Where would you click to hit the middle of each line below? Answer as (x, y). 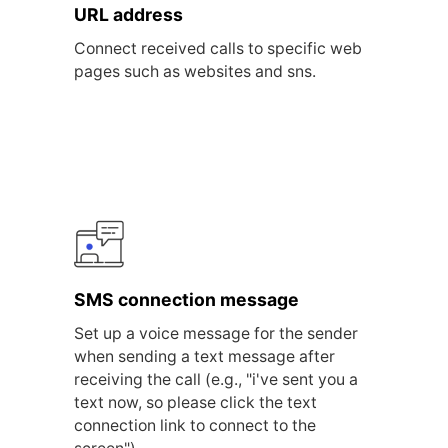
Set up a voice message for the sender (216, 333)
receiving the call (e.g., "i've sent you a (216, 379)
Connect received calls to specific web (218, 49)
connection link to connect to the (195, 425)
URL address (129, 15)
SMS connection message (187, 299)
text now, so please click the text (196, 402)
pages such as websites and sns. (195, 72)
